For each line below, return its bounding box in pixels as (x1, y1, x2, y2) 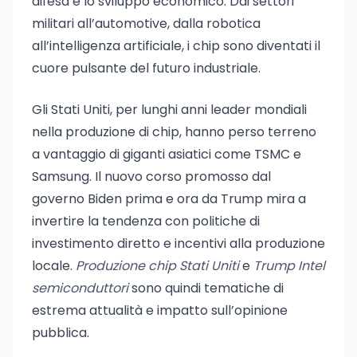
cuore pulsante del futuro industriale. (32, 59, 261, 77)
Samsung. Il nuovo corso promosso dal (32, 167, 271, 186)
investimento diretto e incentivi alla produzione (32, 234, 325, 253)
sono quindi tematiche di (128, 279, 284, 297)
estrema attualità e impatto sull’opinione (32, 301, 288, 320)
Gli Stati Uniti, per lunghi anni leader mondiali (32, 100, 307, 119)
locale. (32, 257, 76, 275)
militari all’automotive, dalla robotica (32, 14, 261, 33)
